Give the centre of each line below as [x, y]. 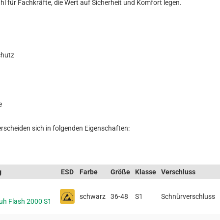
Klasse [146, 172]
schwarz [93, 196]
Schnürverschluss [188, 196]
